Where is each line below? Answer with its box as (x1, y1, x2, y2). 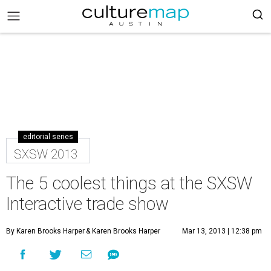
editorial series (23, 132, 73, 141)
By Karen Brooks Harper (6, 227, 85, 235)
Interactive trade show (6, 194, 169, 214)
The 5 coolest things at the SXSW (6, 173, 252, 194)
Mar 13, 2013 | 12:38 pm (182, 227, 262, 235)
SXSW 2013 (14, 147, 77, 162)
